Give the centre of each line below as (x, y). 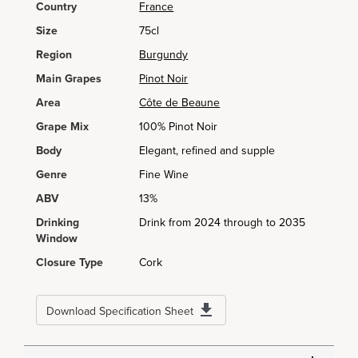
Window (57, 239)
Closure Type (70, 263)
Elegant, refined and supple (207, 151)
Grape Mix (62, 127)
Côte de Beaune (180, 103)
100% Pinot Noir (179, 127)
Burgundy (164, 55)
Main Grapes (69, 79)
